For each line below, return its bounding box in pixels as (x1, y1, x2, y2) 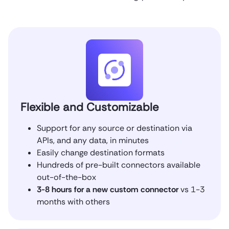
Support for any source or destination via (37, 122, 192, 133)
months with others (37, 196, 110, 207)
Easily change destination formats (37, 147, 165, 158)
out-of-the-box (37, 171, 96, 182)
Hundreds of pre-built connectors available (37, 159, 200, 170)
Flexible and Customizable (20, 99, 159, 114)
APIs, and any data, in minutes (37, 134, 149, 146)
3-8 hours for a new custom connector (37, 184, 178, 195)
